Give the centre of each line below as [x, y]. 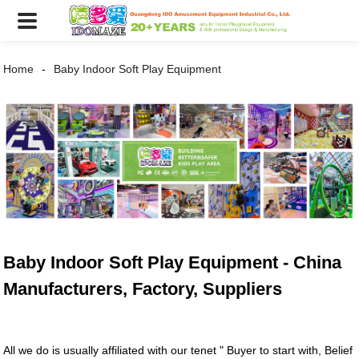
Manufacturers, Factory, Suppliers [143, 289]
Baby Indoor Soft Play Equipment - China [173, 263]
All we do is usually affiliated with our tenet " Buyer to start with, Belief [178, 351]
